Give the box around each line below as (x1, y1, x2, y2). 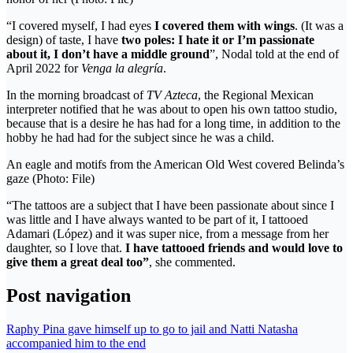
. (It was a (295, 18, 344, 32)
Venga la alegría (81, 61, 163, 75)
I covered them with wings (151, 18, 295, 32)
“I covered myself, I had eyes (6, 18, 151, 32)
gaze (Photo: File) (6, 171, 95, 185)
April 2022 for (6, 61, 81, 75)
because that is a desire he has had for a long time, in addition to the (6, 116, 340, 130)
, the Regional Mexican (198, 87, 314, 102)
